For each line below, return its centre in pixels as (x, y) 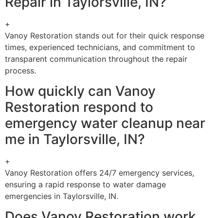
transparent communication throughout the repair (96, 59)
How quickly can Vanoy (80, 91)
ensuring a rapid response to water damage (85, 184)
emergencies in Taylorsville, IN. (62, 196)
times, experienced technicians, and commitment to (100, 47)
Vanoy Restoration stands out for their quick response (105, 35)
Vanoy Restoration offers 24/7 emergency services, (100, 173)
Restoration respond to (79, 107)
